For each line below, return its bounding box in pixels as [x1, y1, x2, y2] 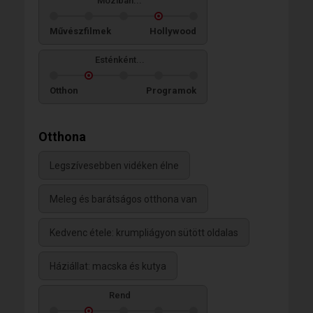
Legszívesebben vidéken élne [50, 160, 179, 172]
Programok [146, 85, 196, 96]
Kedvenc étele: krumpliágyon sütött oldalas [50, 227, 238, 239]
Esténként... [94, 54, 145, 65]
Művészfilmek [50, 25, 111, 36]
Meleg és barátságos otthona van [50, 194, 197, 205]
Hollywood [150, 25, 196, 36]
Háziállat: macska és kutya [50, 261, 166, 272]
